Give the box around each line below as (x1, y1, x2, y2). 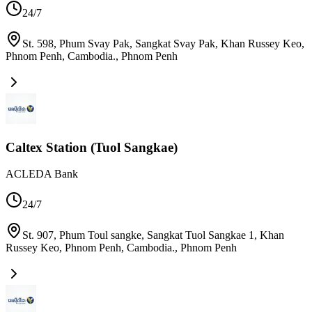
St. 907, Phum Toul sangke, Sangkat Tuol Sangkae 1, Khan (22, 229, 284, 242)
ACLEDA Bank (6, 168, 78, 180)
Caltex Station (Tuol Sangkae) (6, 139, 178, 155)
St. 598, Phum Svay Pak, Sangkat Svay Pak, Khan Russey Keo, (22, 37, 304, 49)
